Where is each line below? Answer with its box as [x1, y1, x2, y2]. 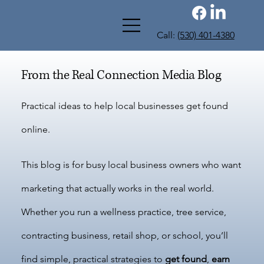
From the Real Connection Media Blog [21, 67, 222, 84]
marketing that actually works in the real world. [21, 183, 214, 194]
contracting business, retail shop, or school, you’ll [21, 230, 229, 241]
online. [21, 124, 51, 135]
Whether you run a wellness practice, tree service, [21, 206, 227, 217]
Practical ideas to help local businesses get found [21, 100, 229, 111]
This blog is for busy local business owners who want [21, 159, 242, 170]
